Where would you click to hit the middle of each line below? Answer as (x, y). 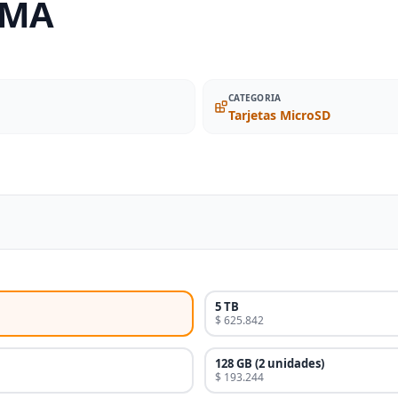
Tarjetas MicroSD (279, 115)
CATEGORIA (255, 98)
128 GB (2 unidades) (270, 364)
